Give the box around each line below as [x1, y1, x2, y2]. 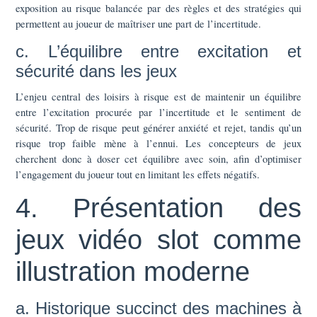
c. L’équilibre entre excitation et [16, 41, 301, 61]
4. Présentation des [16, 192, 301, 223]
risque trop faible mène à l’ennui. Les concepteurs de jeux [16, 135, 301, 150]
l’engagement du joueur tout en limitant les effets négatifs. [16, 166, 260, 181]
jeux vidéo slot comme [16, 224, 301, 255]
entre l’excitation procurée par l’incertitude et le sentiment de [16, 104, 301, 119]
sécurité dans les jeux [16, 61, 178, 81]
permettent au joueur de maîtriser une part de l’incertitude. [16, 16, 262, 30]
